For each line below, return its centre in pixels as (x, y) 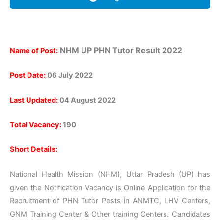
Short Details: (34, 150)
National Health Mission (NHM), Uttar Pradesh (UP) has (110, 174)
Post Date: (28, 75)
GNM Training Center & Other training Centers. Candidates (110, 214)
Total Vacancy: (36, 125)
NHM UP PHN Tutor (97, 50)
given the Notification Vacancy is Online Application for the (110, 187)
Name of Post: (34, 51)
